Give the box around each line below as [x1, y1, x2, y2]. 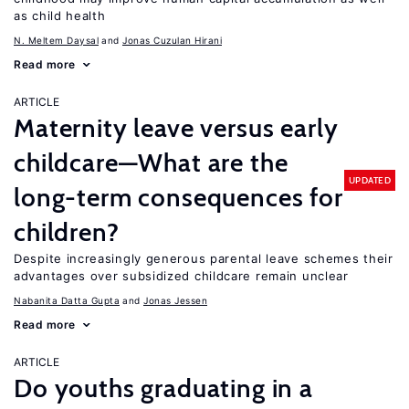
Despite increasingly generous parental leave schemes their [14, 251, 393, 266]
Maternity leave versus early [14, 112, 339, 143]
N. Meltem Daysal [14, 35, 99, 46]
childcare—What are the [14, 147, 288, 178]
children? [14, 216, 120, 247]
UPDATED [348, 173, 391, 186]
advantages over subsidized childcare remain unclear [14, 268, 349, 283]
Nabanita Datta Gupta [14, 295, 120, 306]
